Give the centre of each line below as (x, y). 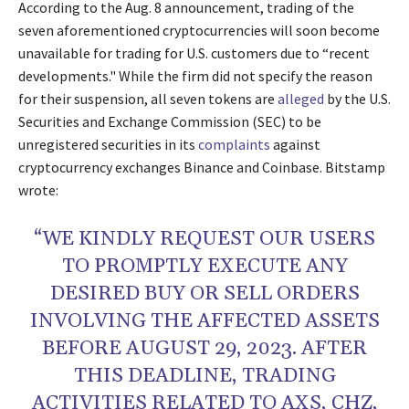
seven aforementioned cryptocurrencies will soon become (199, 31)
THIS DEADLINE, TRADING (204, 377)
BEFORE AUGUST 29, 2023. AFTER (204, 349)
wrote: (38, 190)
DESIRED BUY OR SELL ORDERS (204, 294)
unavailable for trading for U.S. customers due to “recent (194, 53)
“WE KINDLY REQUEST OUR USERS (204, 240)
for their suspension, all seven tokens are (148, 99)
